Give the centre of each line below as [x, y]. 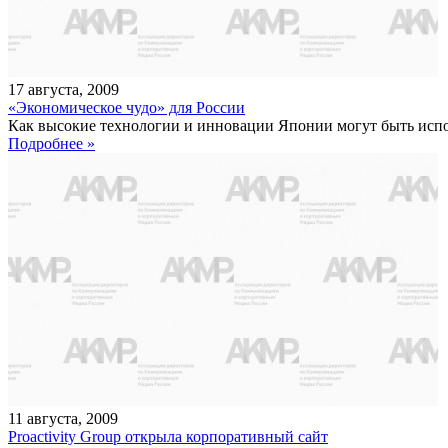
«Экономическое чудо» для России [126, 107]
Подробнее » [51, 143]
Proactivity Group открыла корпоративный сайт [168, 436]
